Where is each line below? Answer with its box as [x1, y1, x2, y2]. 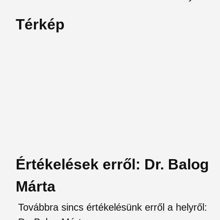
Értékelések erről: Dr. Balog [16, 156, 209, 172]
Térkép [16, 16, 64, 32]
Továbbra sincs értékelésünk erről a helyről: [18, 202, 207, 213]
